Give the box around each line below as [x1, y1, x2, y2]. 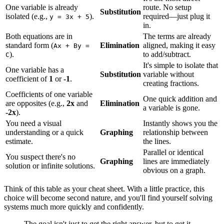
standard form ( [5, 41, 53, 50]
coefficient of [5, 74, 49, 83]
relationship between [143, 128, 208, 137]
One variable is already [5, 3, 78, 12]
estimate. [5, 137, 33, 146]
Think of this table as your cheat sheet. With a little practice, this [4, 184, 204, 193]
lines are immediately [143, 157, 209, 166]
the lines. [143, 137, 171, 146]
